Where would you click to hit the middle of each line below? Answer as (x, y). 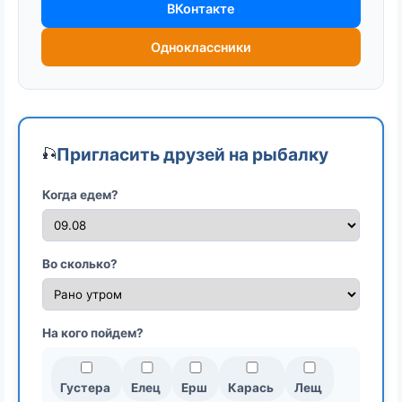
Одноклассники (201, 47)
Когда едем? (80, 194)
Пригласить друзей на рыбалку (192, 154)
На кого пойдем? (93, 332)
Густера (85, 387)
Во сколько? (80, 263)
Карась (251, 387)
